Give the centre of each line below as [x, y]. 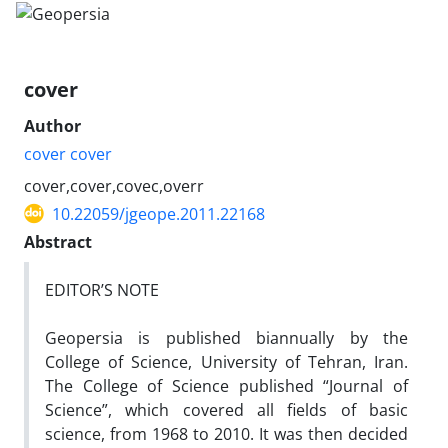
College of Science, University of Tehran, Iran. [226, 361]
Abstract [58, 241]
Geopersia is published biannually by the [226, 337]
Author [52, 125]
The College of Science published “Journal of [226, 385]
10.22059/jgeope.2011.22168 [158, 213]
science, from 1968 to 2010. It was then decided [226, 433]
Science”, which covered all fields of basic [226, 409]
